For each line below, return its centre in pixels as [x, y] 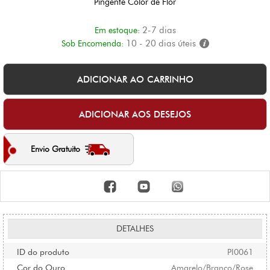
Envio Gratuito [55, 149]
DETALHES [135, 229]
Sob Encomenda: [92, 44]
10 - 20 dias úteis [161, 44]
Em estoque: [117, 31]
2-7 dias [159, 30]
